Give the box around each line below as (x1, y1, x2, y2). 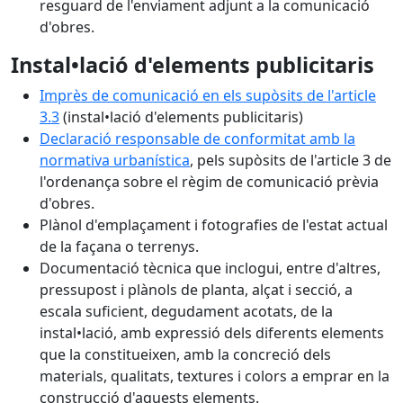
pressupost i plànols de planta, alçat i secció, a (40, 280, 353, 300)
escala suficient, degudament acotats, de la (40, 301, 333, 321)
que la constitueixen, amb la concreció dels (40, 345, 331, 364)
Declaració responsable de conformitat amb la (40, 129, 355, 148)
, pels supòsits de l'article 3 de (190, 150, 391, 170)
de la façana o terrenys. (40, 237, 199, 256)
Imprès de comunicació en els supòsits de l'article (40, 85, 376, 105)
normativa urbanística (40, 150, 190, 170)
